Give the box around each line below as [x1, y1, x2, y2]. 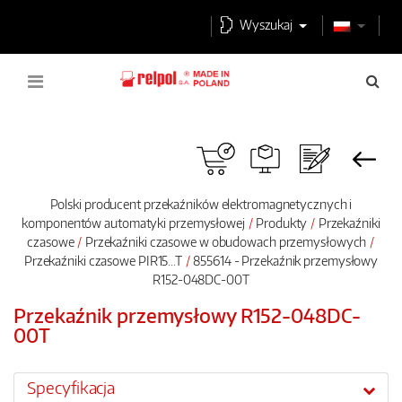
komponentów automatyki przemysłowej [22, 214, 245, 231]
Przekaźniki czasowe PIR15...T [23, 252, 182, 268]
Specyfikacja [27, 378, 116, 398]
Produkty [256, 214, 308, 231]
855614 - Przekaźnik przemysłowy [190, 252, 379, 268]
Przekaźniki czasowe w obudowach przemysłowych [84, 233, 370, 249]
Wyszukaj [239, 16, 293, 32]
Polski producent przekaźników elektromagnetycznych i [49, 196, 353, 212]
